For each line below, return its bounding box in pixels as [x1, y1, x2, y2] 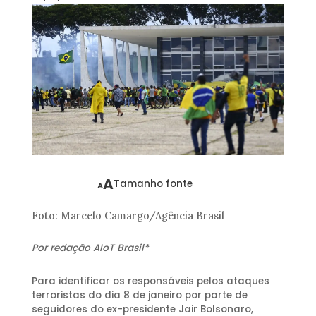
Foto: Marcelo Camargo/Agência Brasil [31, 209, 224, 223]
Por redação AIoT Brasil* [31, 241, 149, 255]
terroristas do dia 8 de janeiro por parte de [31, 288, 248, 302]
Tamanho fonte [114, 177, 193, 191]
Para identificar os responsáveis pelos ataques [31, 274, 269, 288]
